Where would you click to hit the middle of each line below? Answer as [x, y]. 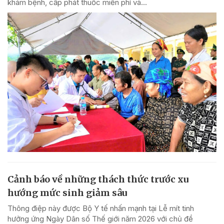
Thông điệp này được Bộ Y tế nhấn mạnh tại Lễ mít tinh [101, 208]
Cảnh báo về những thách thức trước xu [98, 179]
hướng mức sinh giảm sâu [67, 192]
